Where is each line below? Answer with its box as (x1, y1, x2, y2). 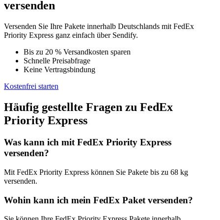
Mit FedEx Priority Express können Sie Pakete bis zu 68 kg (4, 167, 188, 176)
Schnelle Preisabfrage (24, 56, 90, 65)
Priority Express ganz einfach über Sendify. (4, 31, 138, 40)
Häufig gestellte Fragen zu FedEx (4, 101, 173, 114)
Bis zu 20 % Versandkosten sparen (24, 48, 131, 56)
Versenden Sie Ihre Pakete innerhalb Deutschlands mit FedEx (4, 22, 194, 31)
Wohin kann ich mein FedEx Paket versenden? (4, 194, 193, 205)
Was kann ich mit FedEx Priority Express (4, 137, 171, 148)
